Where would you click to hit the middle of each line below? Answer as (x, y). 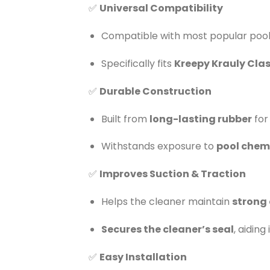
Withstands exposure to (159, 146)
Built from (125, 119)
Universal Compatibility (161, 8)
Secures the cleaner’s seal (167, 229)
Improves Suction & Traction (173, 174)
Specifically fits (137, 64)
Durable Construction (155, 91)
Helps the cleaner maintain (166, 201)
